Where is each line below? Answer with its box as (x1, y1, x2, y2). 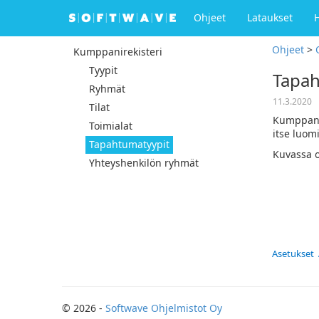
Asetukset (272, 247, 314, 260)
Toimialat (89, 119, 132, 132)
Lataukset (247, 11, 293, 24)
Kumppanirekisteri (73, 45, 162, 58)
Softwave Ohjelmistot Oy (105, 301, 222, 315)
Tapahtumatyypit (89, 137, 169, 151)
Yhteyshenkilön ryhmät (89, 156, 199, 169)
